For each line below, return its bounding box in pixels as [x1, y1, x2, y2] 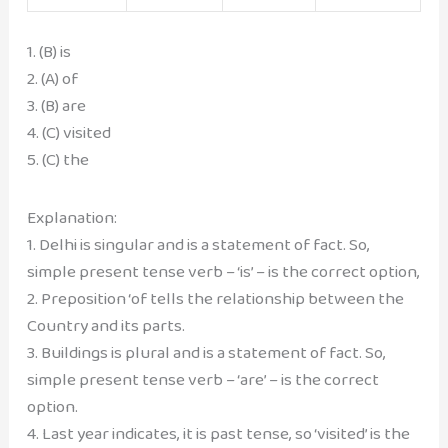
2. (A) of [26, 65, 78, 93]
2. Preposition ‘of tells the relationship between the [26, 284, 404, 312]
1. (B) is [26, 38, 71, 66]
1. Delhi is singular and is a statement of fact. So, [26, 230, 370, 258]
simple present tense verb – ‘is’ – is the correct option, [26, 257, 420, 285]
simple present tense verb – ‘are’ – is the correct [26, 365, 379, 393]
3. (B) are [26, 92, 86, 120]
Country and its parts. [26, 311, 185, 339]
